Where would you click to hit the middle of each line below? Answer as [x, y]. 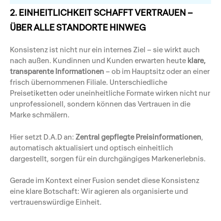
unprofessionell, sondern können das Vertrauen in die [100, 104]
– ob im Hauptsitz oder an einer [157, 72]
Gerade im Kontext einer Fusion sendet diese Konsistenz [105, 180]
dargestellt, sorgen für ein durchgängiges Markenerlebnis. [108, 158]
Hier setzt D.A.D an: [43, 137]
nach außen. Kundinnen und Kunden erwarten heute [99, 61]
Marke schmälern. [40, 115]
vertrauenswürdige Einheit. [56, 202]
